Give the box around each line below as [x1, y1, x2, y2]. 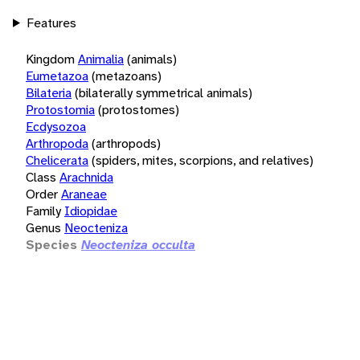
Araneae [61, 185, 107, 202]
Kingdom [26, 50, 75, 67]
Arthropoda [26, 134, 88, 152]
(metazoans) [92, 67, 162, 84]
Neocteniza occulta [81, 235, 195, 253]
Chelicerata [26, 151, 88, 169]
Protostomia [26, 100, 95, 118]
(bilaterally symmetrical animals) [75, 84, 252, 101]
